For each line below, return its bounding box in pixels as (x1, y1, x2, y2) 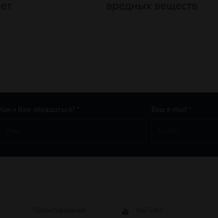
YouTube (136, 206, 163, 215)
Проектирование (32, 206, 87, 215)
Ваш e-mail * (151, 105, 191, 114)
